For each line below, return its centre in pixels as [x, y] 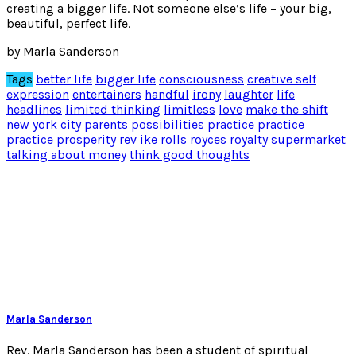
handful [167, 94]
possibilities [168, 124]
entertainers [107, 94]
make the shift [287, 109]
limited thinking [113, 109]
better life [64, 79]
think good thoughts [190, 154]
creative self [282, 79]
